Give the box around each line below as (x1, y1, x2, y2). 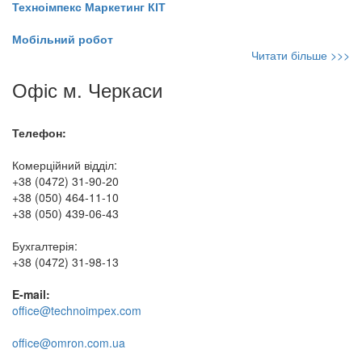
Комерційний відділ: (12, 156, 117, 173)
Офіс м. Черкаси (12, 74, 162, 103)
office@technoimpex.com (12, 301, 141, 318)
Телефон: (12, 124, 66, 141)
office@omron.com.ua (12, 334, 125, 351)
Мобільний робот (12, 30, 113, 47)
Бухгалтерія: (12, 237, 78, 254)
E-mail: (12, 285, 50, 302)
